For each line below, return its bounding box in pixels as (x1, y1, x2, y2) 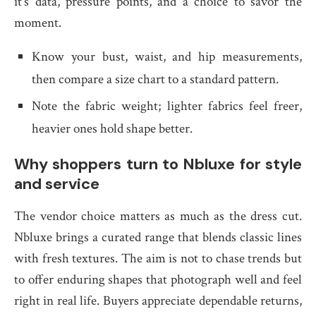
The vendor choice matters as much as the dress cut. (14, 207, 302, 225)
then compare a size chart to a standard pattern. (32, 71, 279, 88)
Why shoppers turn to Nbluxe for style (14, 154, 302, 174)
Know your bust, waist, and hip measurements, (32, 48, 302, 66)
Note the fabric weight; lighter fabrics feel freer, (32, 97, 302, 115)
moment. (14, 14, 61, 32)
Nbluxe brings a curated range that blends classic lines (14, 229, 302, 246)
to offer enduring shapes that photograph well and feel (14, 271, 302, 288)
